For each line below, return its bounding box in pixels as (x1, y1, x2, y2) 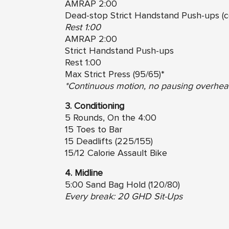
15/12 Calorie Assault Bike (65, 148, 167, 158)
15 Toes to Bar (65, 125, 122, 134)
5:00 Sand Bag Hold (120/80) (65, 180, 180, 190)
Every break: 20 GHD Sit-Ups (65, 192, 182, 201)
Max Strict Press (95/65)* (65, 70, 165, 79)
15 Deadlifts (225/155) (65, 136, 153, 146)
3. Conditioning (65, 101, 124, 111)
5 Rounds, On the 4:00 (65, 113, 156, 123)
